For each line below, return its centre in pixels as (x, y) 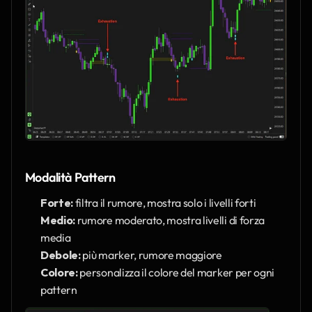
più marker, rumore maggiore (151, 255)
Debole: (61, 255)
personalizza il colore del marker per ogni (176, 272)
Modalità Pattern (70, 177)
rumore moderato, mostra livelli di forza (170, 220)
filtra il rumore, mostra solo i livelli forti (165, 202)
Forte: (57, 202)
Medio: (58, 220)
